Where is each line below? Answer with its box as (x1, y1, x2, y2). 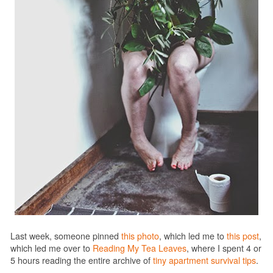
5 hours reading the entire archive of (10, 253, 153, 266)
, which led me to (159, 229, 227, 242)
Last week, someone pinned (10, 229, 121, 242)
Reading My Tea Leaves (93, 241, 186, 254)
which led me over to (10, 241, 93, 254)
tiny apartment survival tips (153, 253, 256, 266)
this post (227, 229, 259, 242)
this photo (121, 229, 159, 242)
